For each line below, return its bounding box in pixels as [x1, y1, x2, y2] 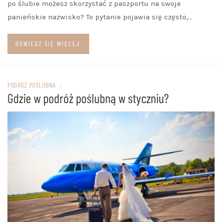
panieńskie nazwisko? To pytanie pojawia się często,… [7, 12, 192, 22]
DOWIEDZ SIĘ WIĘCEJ [15, 40, 80, 48]
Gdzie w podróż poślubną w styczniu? [7, 90, 169, 106]
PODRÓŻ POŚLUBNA [7, 81, 56, 90]
